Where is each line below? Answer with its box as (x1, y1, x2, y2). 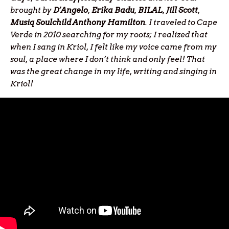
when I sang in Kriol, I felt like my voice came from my (10, 42, 217, 52)
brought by (10, 6, 53, 15)
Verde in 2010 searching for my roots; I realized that (10, 30, 208, 40)
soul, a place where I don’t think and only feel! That (10, 55, 205, 64)
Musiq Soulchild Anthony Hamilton (10, 18, 145, 28)
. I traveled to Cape (145, 18, 217, 28)
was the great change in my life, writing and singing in (10, 67, 217, 77)
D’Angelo (53, 6, 88, 15)
